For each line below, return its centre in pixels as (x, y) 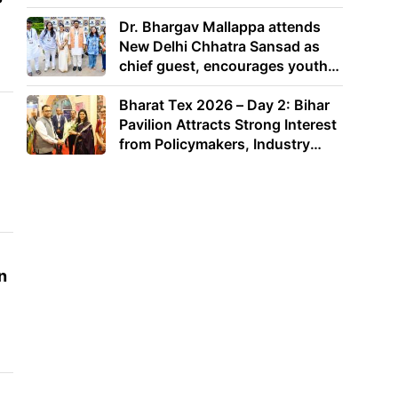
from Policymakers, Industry (215, 143)
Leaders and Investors (195, 163)
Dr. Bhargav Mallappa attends (220, 27)
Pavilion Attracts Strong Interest (228, 124)
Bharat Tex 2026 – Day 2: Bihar (225, 104)
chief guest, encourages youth (224, 66)
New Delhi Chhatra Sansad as (220, 47)
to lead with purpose (189, 86)
